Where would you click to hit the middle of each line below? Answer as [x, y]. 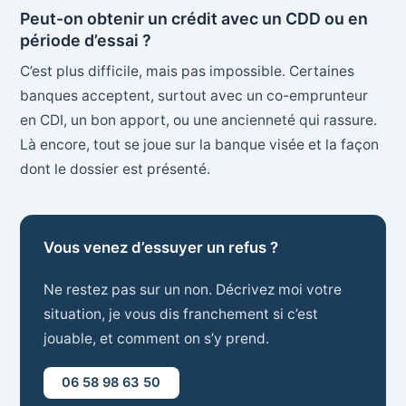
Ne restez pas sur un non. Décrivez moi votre [192, 289]
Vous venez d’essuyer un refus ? [160, 247]
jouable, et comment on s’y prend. [156, 338]
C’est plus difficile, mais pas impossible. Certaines [188, 72]
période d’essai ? [86, 40]
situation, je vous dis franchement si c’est [180, 314]
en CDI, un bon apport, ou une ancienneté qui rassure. [199, 121]
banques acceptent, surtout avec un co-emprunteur [194, 96]
